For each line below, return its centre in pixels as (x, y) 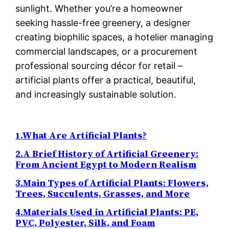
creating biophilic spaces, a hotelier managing (114, 37)
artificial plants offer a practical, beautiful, (106, 80)
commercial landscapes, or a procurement (107, 52)
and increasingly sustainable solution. (96, 95)
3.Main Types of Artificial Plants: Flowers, (112, 183)
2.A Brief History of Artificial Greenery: (107, 154)
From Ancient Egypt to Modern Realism (106, 165)
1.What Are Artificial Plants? (81, 135)
